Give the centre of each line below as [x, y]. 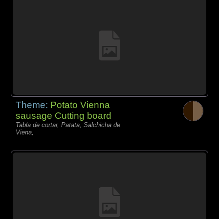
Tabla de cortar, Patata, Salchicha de [68, 125]
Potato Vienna [80, 105]
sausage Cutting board [64, 116]
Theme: [33, 105]
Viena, [25, 132]
